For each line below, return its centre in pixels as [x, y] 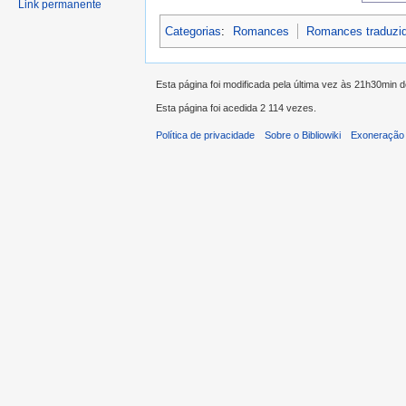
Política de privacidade [205, 135]
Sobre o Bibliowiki [303, 135]
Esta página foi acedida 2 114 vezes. [236, 108]
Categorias [193, 31]
